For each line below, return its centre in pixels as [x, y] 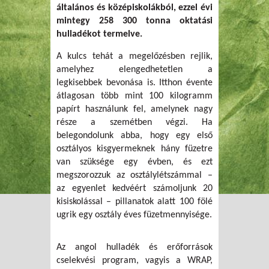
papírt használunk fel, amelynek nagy [134, 110]
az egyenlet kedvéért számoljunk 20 [134, 189]
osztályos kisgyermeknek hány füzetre [134, 149]
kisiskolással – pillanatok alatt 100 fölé [134, 202]
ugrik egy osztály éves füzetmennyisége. [134, 215]
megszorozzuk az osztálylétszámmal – [134, 176]
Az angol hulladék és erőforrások [134, 248]
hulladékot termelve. [99, 35]
